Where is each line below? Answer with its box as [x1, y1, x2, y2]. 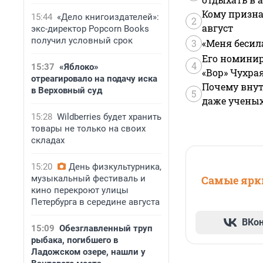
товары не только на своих [31, 123, 146, 134]
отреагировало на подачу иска [31, 73, 157, 84]
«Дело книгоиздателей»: [57, 12, 159, 22]
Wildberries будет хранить [57, 112, 161, 122]
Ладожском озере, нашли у [31, 247, 146, 257]
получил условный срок [31, 35, 133, 46]
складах [31, 135, 65, 146]
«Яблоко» [59, 62, 99, 72]
